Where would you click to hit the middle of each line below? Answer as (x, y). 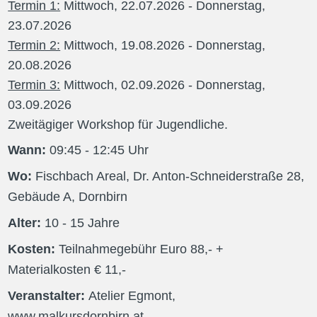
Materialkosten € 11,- (67, 270)
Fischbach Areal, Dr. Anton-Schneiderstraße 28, (170, 176)
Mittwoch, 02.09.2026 (125, 85)
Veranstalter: (48, 296)
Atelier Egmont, (132, 296)
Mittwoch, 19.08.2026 (125, 45)
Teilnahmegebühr (110, 249)
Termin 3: (34, 85)
